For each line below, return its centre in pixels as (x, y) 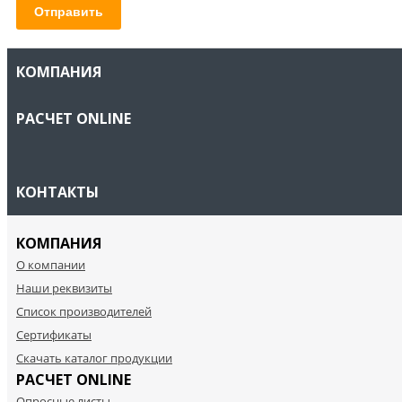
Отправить (69, 12)
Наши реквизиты (64, 288)
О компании (51, 265)
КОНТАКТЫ (57, 192)
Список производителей (84, 312)
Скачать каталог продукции (94, 358)
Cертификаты (54, 335)
